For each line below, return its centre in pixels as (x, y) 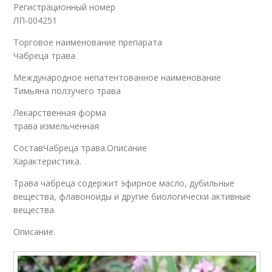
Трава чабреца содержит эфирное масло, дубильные (124, 183)
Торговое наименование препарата (88, 42)
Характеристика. (48, 161)
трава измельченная (56, 126)
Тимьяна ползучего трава (67, 91)
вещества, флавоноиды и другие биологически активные (132, 197)
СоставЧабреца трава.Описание (80, 148)
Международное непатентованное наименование (117, 78)
